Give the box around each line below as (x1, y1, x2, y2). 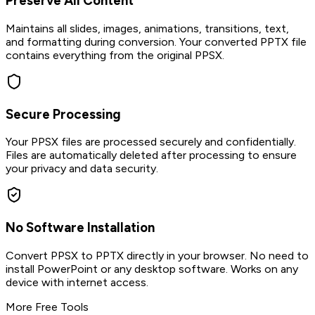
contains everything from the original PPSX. (6, 48, 224, 62)
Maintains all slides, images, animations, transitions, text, (6, 21, 289, 35)
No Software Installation (6, 219, 155, 236)
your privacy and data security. (6, 162, 158, 176)
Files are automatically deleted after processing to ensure (6, 148, 297, 162)
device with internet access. (6, 275, 148, 289)
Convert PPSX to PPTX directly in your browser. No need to (6, 248, 309, 262)
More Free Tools (6, 300, 89, 314)
